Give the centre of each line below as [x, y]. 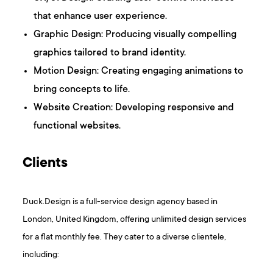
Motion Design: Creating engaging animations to [139, 72]
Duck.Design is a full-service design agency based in [120, 202]
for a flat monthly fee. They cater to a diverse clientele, [125, 238]
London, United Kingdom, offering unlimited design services [135, 220]
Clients [45, 164]
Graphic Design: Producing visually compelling [135, 35]
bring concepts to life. [82, 90]
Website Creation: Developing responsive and [134, 108]
